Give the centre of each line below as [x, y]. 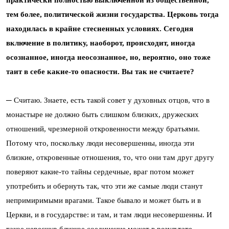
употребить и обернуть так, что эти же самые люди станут [105, 186]
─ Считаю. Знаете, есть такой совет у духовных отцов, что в [108, 100]
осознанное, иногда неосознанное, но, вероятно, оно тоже [108, 58]
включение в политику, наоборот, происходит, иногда [101, 43]
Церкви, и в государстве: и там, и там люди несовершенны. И [109, 215]
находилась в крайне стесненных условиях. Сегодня [100, 29]
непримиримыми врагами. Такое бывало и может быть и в [104, 201]
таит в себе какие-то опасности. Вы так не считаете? [100, 72]
